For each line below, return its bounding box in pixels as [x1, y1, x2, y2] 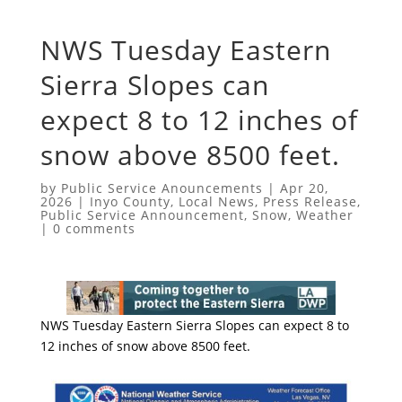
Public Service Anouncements [60, 179, 263, 197]
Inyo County [89, 192, 170, 210]
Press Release [262, 192, 357, 210]
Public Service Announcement [39, 205, 244, 223]
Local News [178, 192, 255, 210]
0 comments [52, 219, 135, 237]
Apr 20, [279, 179, 328, 197]
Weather [295, 205, 354, 223]
